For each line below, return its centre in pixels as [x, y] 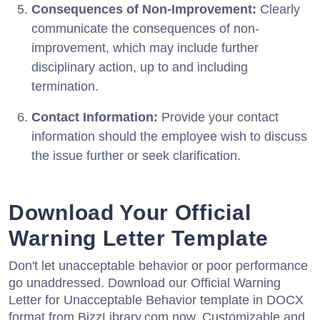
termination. [65, 86]
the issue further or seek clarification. [136, 155]
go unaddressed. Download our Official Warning [145, 282]
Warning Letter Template [139, 238]
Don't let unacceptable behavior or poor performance [158, 265]
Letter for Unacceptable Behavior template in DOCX [156, 300]
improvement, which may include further [145, 47]
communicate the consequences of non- [145, 28]
